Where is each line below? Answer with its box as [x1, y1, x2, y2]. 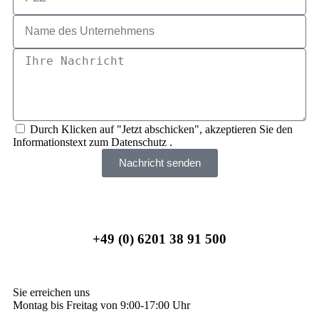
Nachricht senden [118, 157, 201, 169]
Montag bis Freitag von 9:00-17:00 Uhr [13, 299, 190, 312]
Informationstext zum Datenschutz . [13, 135, 172, 148]
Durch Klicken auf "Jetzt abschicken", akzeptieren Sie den [30, 122, 293, 135]
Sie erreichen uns [13, 286, 90, 299]
